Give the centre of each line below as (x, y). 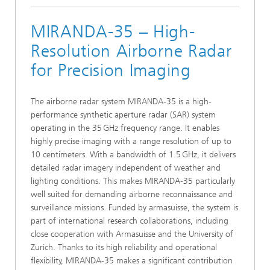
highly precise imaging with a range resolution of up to (131, 141)
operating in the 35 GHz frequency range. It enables (125, 128)
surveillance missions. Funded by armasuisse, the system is (134, 207)
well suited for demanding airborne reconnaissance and (132, 194)
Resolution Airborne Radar (131, 51)
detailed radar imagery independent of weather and (126, 168)
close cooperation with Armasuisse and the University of (132, 234)
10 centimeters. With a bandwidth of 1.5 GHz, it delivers (133, 154)
